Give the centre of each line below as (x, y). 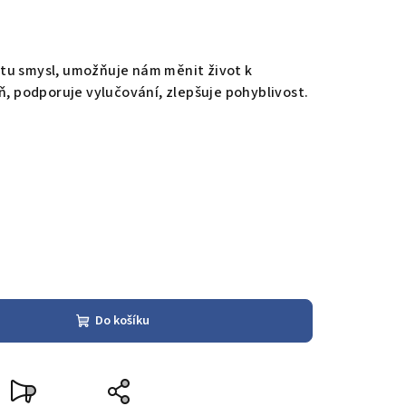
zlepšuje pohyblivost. (237, 93)
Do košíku (122, 321)
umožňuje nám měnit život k (158, 71)
